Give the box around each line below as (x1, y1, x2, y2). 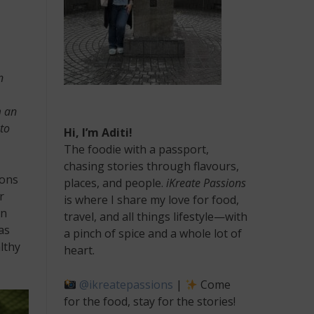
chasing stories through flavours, (64, 158, 239, 174)
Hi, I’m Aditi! (64, 125, 132, 140)
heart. (64, 243, 95, 258)
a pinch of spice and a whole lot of (64, 226, 242, 241)
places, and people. (64, 175, 166, 191)
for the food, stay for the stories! (64, 294, 235, 309)
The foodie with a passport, (64, 142, 209, 157)
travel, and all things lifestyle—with (64, 209, 247, 224)
